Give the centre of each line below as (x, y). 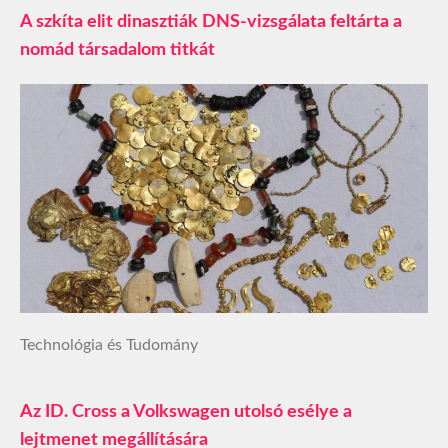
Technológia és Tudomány (109, 345)
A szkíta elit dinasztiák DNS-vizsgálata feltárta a (211, 21)
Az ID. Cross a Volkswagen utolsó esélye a (186, 412)
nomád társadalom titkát (117, 49)
